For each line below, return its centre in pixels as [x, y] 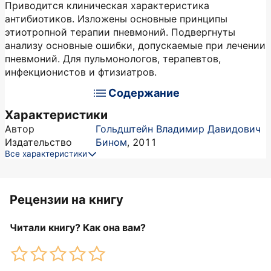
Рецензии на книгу [67, 200]
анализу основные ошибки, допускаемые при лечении [135, 45]
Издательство [38, 142]
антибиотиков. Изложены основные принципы [116, 19]
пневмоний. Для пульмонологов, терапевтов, [113, 59]
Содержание [144, 93]
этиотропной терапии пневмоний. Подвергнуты [120, 32]
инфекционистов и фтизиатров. [81, 72]
